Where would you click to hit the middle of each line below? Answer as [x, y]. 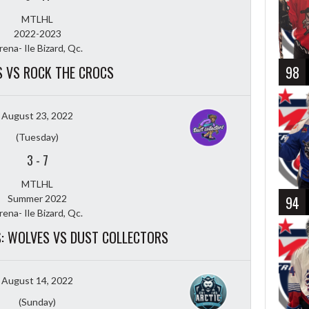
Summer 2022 [37, 198]
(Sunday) [37, 301]
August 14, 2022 [37, 280]
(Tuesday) [37, 137]
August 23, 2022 [37, 115]
